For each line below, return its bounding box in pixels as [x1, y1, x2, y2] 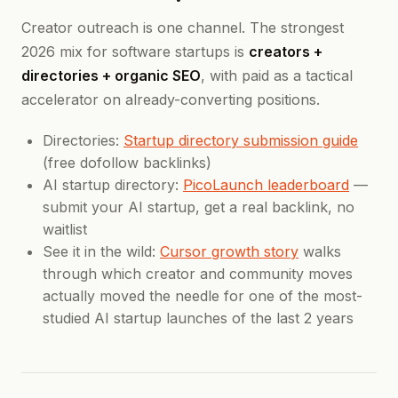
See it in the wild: [43, 243, 160, 260]
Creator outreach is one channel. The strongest [21, 19, 344, 36]
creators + [249, 43, 322, 60]
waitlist [43, 220, 87, 238]
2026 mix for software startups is [21, 43, 249, 60]
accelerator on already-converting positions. [21, 91, 320, 108]
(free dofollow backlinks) [43, 154, 211, 171]
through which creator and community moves [43, 265, 353, 283]
